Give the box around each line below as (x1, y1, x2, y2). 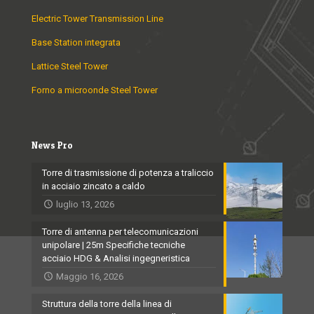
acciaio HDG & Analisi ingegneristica (42, 253, 190, 264)
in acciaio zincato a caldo (42, 181, 145, 192)
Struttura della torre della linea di (42, 299, 172, 310)
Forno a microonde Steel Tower (32, 85, 158, 96)
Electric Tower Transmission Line (32, 13, 163, 25)
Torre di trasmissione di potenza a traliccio (42, 168, 214, 179)
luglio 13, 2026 (56, 199, 115, 210)
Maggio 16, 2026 (56, 271, 124, 282)
